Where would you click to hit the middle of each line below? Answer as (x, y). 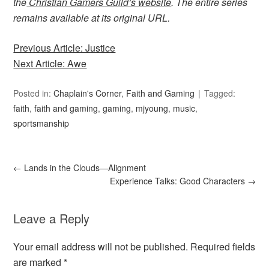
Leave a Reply (52, 219)
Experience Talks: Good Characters (178, 181)
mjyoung (152, 108)
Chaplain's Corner (88, 93)
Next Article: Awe (50, 64)
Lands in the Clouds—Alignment (84, 168)
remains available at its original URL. (92, 18)
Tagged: (220, 93)
